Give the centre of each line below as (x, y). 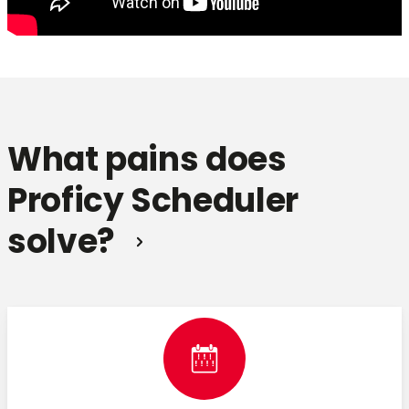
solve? (65, 241)
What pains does (147, 159)
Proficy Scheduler (153, 200)
